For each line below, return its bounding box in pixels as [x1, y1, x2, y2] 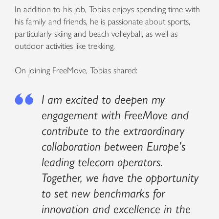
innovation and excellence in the [42, 201, 191, 216]
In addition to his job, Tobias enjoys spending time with [15, 4, 200, 15]
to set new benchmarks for [42, 186, 165, 200]
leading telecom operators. [42, 154, 163, 169]
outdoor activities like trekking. [15, 41, 115, 51]
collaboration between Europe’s [42, 139, 186, 153]
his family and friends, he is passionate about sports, [15, 16, 190, 27]
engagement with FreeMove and [42, 108, 189, 122]
